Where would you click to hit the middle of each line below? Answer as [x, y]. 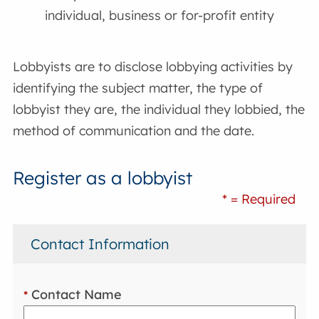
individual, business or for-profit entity [160, 16]
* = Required [258, 199]
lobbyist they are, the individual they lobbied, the [159, 109]
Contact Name [75, 295]
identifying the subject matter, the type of [138, 88]
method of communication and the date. [134, 130]
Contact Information [100, 244]
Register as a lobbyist [103, 177]
